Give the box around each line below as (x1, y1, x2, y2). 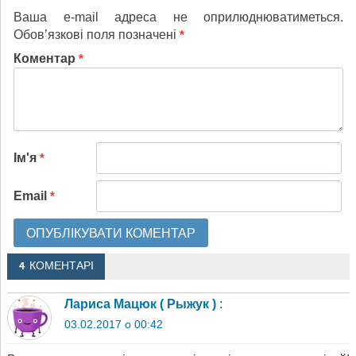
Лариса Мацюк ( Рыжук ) (64, 297, 216, 311)
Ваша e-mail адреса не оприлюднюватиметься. (14, 10, 343, 24)
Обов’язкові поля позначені (14, 27, 180, 41)
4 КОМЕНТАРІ (18, 259, 94, 274)
